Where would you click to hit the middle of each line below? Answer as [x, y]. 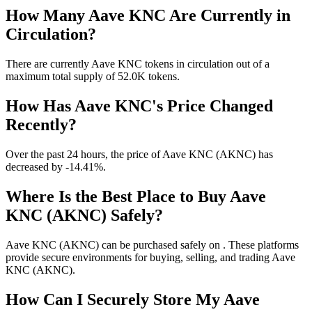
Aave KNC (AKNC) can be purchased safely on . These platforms [152, 244]
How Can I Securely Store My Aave [133, 299]
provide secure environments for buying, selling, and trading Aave [150, 257]
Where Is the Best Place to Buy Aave [136, 196]
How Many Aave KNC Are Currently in [148, 16]
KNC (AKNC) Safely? [84, 215]
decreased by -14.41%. [56, 166]
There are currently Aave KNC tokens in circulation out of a [138, 64]
